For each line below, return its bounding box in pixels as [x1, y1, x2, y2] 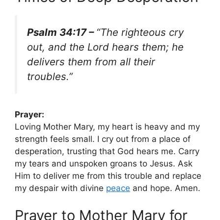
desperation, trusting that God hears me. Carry [15, 146, 199, 157]
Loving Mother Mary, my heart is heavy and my [15, 122, 200, 132]
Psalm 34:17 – [27, 26, 96, 38]
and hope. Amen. [130, 183, 200, 193]
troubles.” [27, 70, 73, 82]
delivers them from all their [27, 55, 155, 68]
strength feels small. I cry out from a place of [15, 134, 191, 144]
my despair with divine [15, 183, 106, 193]
